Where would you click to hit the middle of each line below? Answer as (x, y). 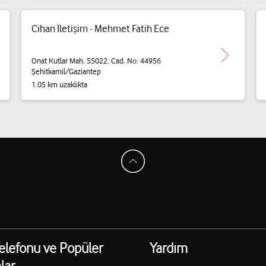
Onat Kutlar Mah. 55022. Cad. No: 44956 (96, 60)
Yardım (168, 248)
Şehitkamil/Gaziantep (66, 71)
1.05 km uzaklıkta (59, 84)
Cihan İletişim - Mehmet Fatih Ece (100, 28)
